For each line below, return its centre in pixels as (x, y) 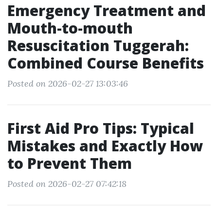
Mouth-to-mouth (70, 28)
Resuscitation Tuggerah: (98, 45)
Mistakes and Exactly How (105, 146)
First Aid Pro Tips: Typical (101, 128)
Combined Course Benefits (106, 63)
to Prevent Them (70, 163)
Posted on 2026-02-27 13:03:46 (68, 83)
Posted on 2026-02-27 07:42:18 (67, 184)
